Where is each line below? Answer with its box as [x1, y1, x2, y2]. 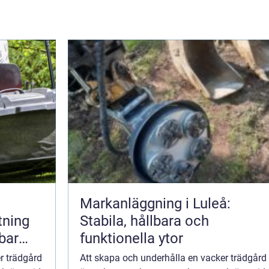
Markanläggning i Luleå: [80, 195, 231, 213]
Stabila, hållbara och [80, 213, 209, 230]
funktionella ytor [80, 230, 183, 247]
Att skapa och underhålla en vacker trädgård [80, 252, 267, 264]
